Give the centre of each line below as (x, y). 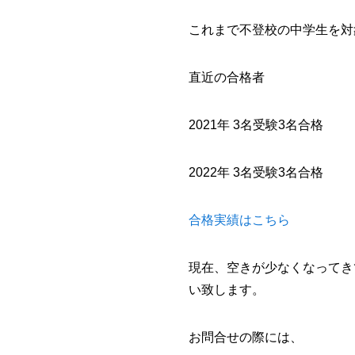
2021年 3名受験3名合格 (256, 124)
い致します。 (227, 289)
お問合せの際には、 (246, 337)
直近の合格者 (227, 77)
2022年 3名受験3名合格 (256, 172)
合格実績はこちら (239, 219)
